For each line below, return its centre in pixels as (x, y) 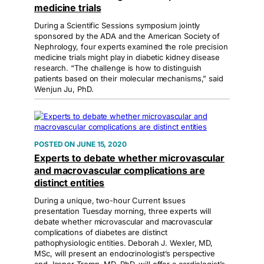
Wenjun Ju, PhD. (64, 89)
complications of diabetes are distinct (101, 232)
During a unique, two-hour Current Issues (110, 200)
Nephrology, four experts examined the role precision (131, 47)
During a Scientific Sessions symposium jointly (117, 25)
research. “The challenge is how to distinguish (118, 68)
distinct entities (70, 183)
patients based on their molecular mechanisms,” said (129, 78)
